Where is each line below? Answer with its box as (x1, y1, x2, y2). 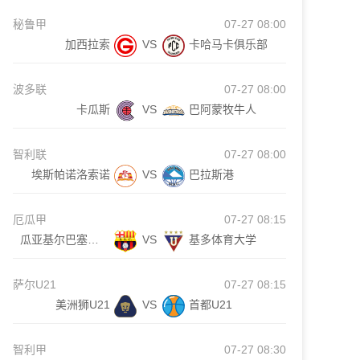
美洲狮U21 (55, 298, 110, 311)
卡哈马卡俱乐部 (189, 38, 268, 51)
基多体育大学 (189, 233, 256, 246)
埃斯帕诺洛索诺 (31, 168, 110, 181)
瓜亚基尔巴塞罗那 (88, 233, 100, 246)
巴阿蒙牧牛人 (189, 103, 256, 116)
